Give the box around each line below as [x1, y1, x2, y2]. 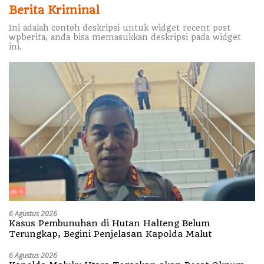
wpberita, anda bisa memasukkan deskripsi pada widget [9, 32, 241, 42]
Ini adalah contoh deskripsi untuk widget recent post [9, 23, 230, 33]
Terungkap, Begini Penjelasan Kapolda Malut [9, 228, 214, 239]
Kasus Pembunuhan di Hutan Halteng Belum [9, 217, 210, 229]
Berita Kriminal [9, 4, 100, 18]
